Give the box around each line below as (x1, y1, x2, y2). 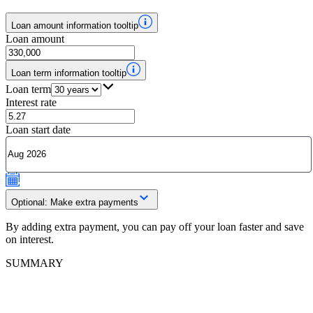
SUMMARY (6, 256, 64, 269)
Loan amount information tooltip (11, 20, 138, 31)
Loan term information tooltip (11, 67, 126, 78)
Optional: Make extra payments (11, 196, 138, 208)
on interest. (6, 233, 54, 245)
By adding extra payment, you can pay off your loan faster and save (6, 220, 304, 233)
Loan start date (6, 123, 71, 136)
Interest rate (6, 96, 57, 108)
